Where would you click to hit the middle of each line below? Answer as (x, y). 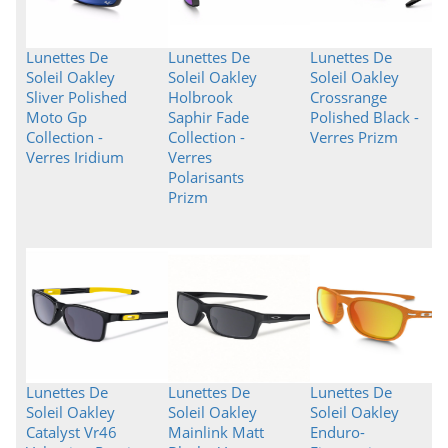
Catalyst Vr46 (71, 432)
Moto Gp (56, 117)
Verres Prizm (353, 137)
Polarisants (205, 177)
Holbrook (200, 97)
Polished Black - (364, 117)
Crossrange (348, 97)
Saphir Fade (208, 117)
